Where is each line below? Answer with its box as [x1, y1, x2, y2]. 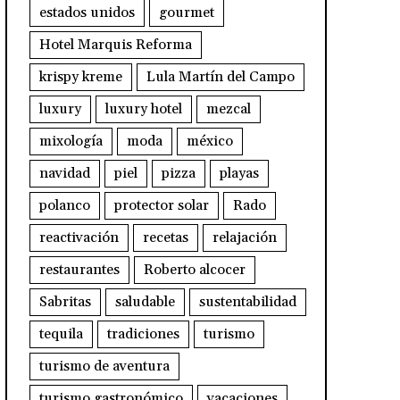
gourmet [158, 3, 214, 21]
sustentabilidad [198, 292, 296, 311]
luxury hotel [104, 99, 182, 118]
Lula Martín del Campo [146, 67, 295, 86]
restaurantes [38, 260, 120, 279]
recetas [142, 228, 188, 246]
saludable [114, 292, 175, 311]
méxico [186, 131, 233, 150]
